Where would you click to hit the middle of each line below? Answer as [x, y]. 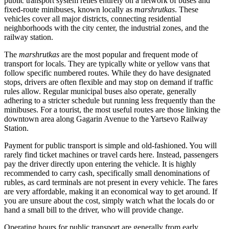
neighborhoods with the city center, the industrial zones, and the [106, 28]
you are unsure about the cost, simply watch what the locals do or [109, 201]
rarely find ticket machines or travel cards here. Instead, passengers [111, 155]
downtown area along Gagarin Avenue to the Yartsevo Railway [106, 119]
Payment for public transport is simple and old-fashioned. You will [110, 146]
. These [187, 10]
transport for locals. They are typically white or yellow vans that [107, 64]
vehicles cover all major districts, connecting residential [93, 19]
